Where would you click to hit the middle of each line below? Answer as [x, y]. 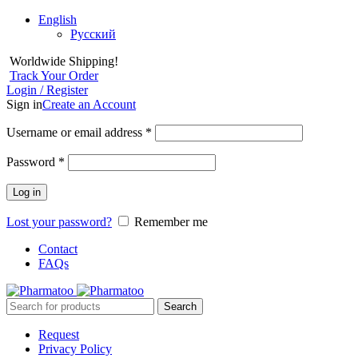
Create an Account [89, 104]
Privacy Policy [75, 349]
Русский [93, 34]
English [58, 20]
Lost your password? [59, 222]
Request [59, 334]
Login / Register [47, 90]
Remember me [171, 222]
